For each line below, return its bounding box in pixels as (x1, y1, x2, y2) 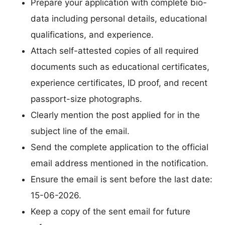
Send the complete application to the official (31, 142, 208, 152)
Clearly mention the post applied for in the (31, 109, 200, 120)
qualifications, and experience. (31, 29, 154, 40)
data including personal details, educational (31, 13, 207, 24)
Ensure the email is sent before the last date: (31, 174, 212, 184)
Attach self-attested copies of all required (31, 45, 199, 56)
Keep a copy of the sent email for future (31, 206, 190, 216)
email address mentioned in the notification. (31, 158, 208, 168)
